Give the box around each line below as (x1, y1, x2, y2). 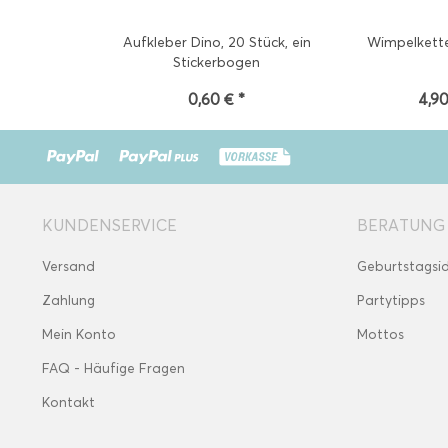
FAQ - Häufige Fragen (42, 360, 185, 377)
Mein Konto (42, 326, 116, 343)
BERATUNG (357, 216, 445, 235)
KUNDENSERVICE (42, 216, 177, 235)
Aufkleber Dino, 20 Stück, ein (122, 34, 311, 51)
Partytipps (357, 292, 425, 309)
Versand (42, 258, 95, 275)
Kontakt (42, 394, 95, 411)
